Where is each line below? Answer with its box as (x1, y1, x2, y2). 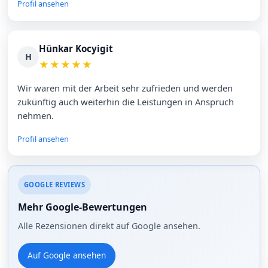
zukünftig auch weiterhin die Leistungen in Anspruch (17, 96, 234, 108)
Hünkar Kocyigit (39, 42, 114, 54)
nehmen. (17, 109, 54, 122)
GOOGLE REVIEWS (23, 180, 86, 190)
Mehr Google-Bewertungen (18, 200, 148, 214)
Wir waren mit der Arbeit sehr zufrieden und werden (17, 82, 233, 95)
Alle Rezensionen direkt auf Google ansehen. (18, 220, 201, 232)
